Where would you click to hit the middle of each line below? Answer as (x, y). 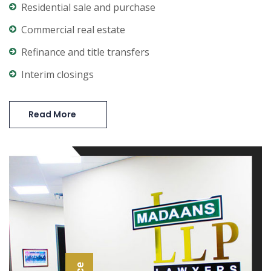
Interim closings (57, 74)
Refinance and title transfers (85, 52)
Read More (52, 114)
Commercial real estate (73, 30)
